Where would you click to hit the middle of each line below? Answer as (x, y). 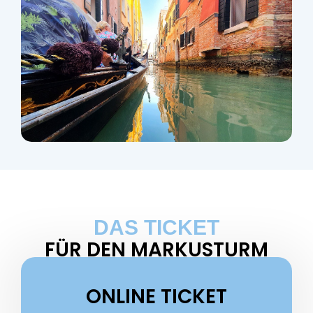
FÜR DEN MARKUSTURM (156, 250)
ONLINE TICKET (156, 297)
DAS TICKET (156, 228)
